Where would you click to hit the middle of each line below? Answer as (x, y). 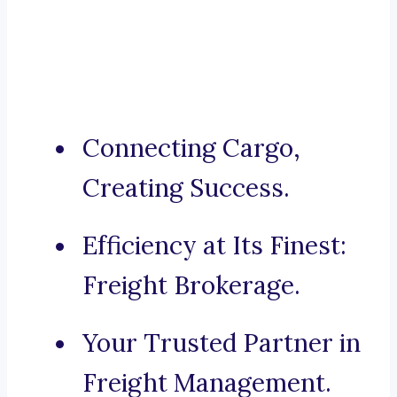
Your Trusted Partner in (222, 343)
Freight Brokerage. (191, 286)
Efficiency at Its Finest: (214, 246)
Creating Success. (186, 188)
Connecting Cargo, (191, 148)
